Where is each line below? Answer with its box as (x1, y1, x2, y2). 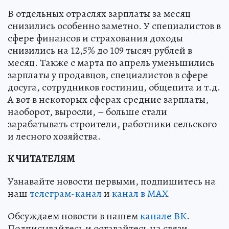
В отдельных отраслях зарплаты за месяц (8, 6, 191, 20)
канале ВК (140, 209, 187, 223)
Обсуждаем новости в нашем (8, 209, 140, 223)
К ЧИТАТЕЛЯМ (8, 151, 75, 166)
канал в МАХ (112, 186, 169, 200)
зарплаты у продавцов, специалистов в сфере (8, 67, 208, 82)
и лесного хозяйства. (8, 129, 101, 143)
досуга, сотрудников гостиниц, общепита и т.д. (8, 80, 220, 94)
